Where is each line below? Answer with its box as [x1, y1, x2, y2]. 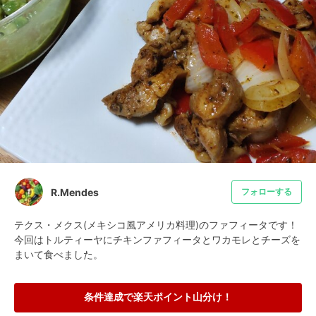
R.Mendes [51, 186, 99, 198]
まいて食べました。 [14, 248, 103, 260]
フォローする [241, 186, 292, 197]
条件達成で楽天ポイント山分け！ [84, 292, 232, 303]
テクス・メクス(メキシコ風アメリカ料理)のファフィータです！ [14, 219, 298, 231]
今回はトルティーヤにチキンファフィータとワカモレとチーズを [14, 233, 300, 245]
